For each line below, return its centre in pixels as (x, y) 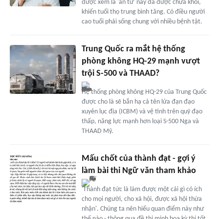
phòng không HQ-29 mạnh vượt (141, 61)
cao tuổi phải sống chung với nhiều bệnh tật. (142, 22)
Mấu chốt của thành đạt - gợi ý (138, 158)
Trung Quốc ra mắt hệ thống (133, 49)
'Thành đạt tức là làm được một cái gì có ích (142, 189)
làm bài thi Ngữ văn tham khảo (139, 171)
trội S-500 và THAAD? (120, 73)
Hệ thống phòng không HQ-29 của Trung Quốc (144, 92)
